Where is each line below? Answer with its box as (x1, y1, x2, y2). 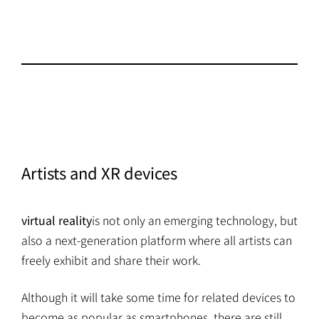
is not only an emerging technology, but (92, 211, 298, 229)
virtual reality (21, 211, 92, 229)
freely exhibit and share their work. (21, 251, 201, 269)
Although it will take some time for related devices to (21, 288, 296, 306)
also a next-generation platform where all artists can (21, 231, 292, 249)
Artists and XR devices (21, 161, 177, 184)
